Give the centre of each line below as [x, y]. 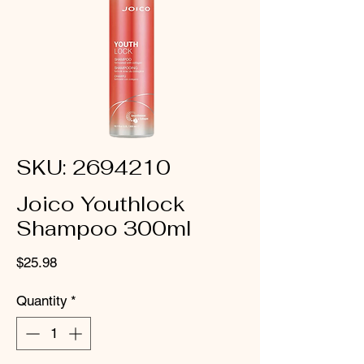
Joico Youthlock [101, 204]
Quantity [42, 300]
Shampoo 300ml [104, 228]
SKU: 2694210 [93, 167]
